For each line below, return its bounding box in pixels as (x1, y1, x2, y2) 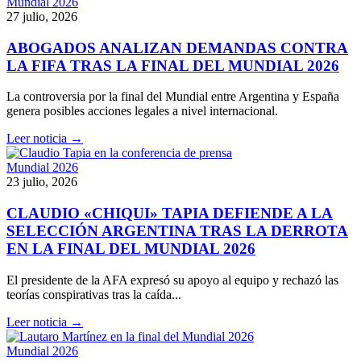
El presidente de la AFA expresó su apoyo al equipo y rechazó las (6, 272, 338, 287)
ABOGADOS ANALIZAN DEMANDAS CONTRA (6, 39, 348, 56)
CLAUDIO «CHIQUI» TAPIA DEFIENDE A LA (6, 205, 333, 222)
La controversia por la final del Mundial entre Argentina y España (6, 89, 339, 104)
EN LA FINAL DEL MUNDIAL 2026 (6, 240, 255, 258)
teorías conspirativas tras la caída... (6, 287, 181, 301)
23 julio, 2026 (6, 175, 77, 189)
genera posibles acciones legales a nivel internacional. (6, 104, 278, 118)
